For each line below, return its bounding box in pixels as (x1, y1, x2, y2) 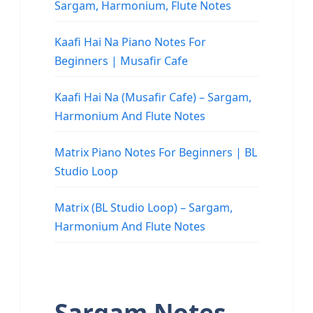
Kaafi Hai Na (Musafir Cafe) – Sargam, (54, 89, 252, 105)
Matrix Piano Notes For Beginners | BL (54, 145, 257, 161)
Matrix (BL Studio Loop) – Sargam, (54, 200, 233, 216)
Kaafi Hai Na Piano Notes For (54, 34, 206, 50)
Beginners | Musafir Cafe (54, 53, 188, 69)
